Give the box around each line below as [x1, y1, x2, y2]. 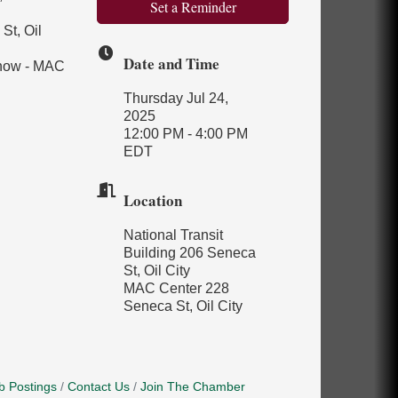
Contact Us [68, 380, 131, 394]
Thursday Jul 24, [123, 91, 229, 106]
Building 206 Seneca [123, 245, 257, 260]
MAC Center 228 [123, 281, 230, 296]
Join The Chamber [140, 380, 246, 394]
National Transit [123, 227, 224, 243]
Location [123, 189, 183, 211]
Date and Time [123, 52, 220, 75]
